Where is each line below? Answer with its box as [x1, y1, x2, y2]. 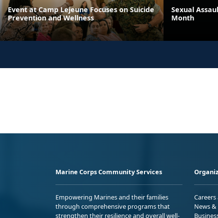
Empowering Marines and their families [55, 192, 168, 201]
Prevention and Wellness [8, 13, 94, 22]
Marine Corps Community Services [55, 167, 162, 176]
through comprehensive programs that [55, 201, 170, 211]
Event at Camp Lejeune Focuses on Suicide [8, 4, 154, 14]
